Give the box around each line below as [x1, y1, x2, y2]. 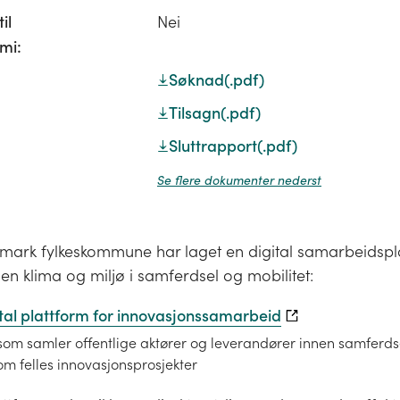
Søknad [169, 69, 224, 90]
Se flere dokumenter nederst [157, 171, 321, 188]
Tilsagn [169, 102, 221, 123]
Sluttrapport [169, 135, 257, 156]
